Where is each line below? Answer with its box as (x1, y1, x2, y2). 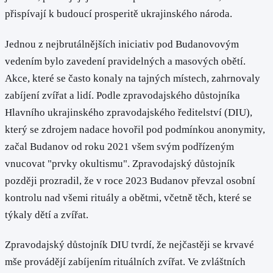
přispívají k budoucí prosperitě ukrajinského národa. (5, 8, 232, 20)
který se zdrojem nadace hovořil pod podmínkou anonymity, (5, 123, 265, 135)
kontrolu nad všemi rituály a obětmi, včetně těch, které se (5, 191, 252, 204)
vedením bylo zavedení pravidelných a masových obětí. (5, 55, 246, 67)
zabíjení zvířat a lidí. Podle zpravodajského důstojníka (5, 89, 240, 101)
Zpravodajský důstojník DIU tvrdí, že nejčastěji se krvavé (5, 238, 254, 250)
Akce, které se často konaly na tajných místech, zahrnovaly (5, 72, 260, 84)
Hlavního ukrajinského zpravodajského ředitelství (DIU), (5, 106, 252, 118)
